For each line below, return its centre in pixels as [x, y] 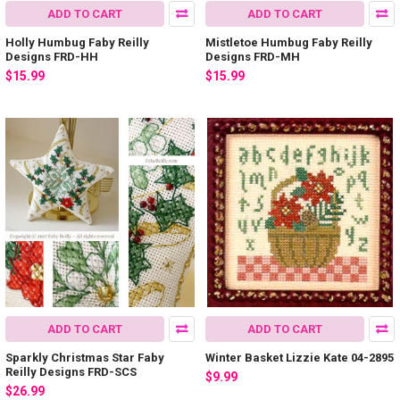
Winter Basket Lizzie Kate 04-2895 [300, 358]
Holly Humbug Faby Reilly [77, 42]
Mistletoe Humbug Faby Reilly [289, 42]
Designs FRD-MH [253, 56]
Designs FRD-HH [52, 56]
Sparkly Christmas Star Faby [85, 358]
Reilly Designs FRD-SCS [71, 372]
